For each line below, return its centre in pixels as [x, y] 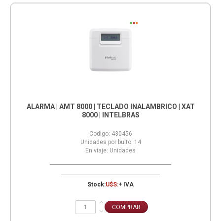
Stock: [96, 185]
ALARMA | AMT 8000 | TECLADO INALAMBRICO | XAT [110, 107]
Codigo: [99, 134]
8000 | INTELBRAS [110, 115]
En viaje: [97, 151]
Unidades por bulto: [106, 142]
